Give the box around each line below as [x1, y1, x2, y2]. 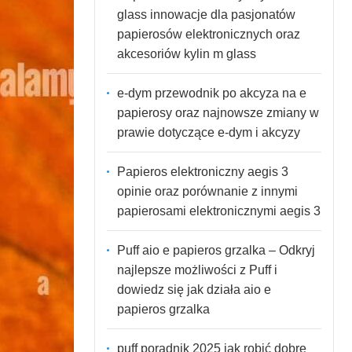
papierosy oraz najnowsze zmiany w [116, 105, 319, 119]
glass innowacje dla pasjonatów [116, 7, 295, 21]
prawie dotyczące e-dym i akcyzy [116, 125, 300, 139]
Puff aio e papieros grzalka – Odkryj [116, 243, 315, 257]
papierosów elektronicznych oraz [116, 27, 300, 41]
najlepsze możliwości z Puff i [116, 262, 277, 277]
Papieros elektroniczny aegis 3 [116, 164, 288, 178]
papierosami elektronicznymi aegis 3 [116, 203, 321, 218]
